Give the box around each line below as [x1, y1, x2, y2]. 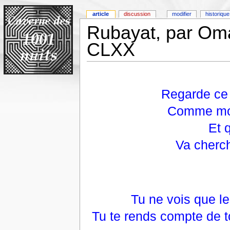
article [92, 11, 109, 17]
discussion [124, 11, 151, 17]
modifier [172, 11, 192, 17]
